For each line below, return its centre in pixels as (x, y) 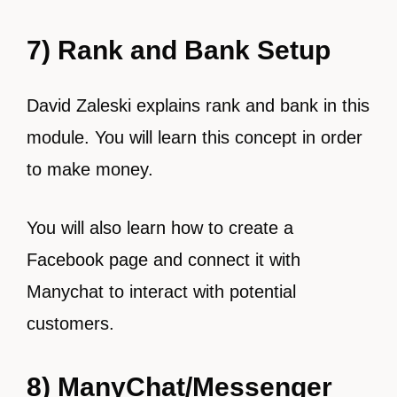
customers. (73, 323)
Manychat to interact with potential (161, 292)
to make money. (93, 169)
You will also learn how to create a (160, 228)
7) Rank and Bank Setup (179, 50)
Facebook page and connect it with (163, 260)
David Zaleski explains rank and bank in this (198, 105)
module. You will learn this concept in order (195, 137)
